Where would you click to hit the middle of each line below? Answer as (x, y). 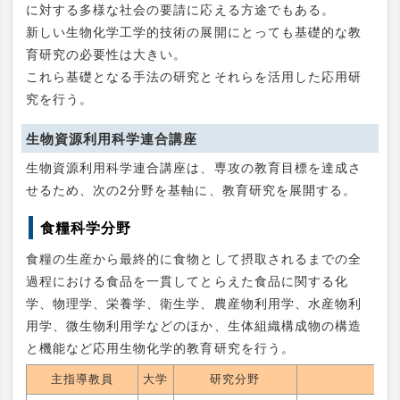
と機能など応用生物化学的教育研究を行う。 (160, 349)
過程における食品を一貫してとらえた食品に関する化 (187, 282)
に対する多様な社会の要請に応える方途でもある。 (180, 9)
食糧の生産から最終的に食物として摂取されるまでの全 (194, 259)
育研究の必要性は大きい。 (106, 54)
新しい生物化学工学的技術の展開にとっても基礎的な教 (194, 32)
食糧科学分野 (86, 228)
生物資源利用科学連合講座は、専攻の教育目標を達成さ (194, 168)
